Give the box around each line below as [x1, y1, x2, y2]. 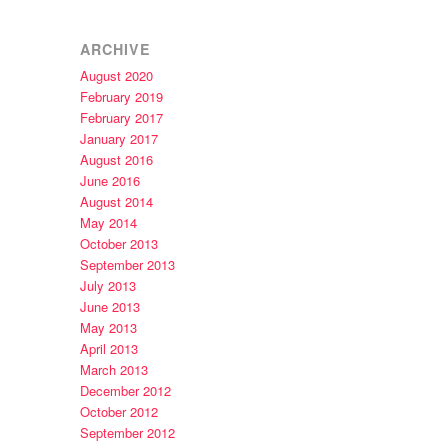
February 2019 [79, 87, 163, 107]
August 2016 [79, 150, 153, 170]
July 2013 [79, 276, 136, 296]
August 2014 [79, 192, 153, 212]
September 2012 [79, 423, 175, 443]
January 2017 [79, 129, 158, 149]
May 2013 [79, 318, 137, 338]
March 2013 [79, 360, 148, 380]
